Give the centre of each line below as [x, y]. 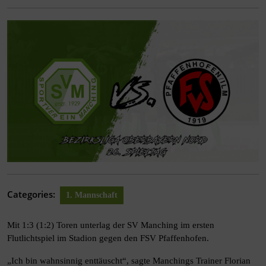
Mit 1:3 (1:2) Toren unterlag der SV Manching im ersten [111, 225]
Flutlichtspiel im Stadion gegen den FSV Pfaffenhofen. [108, 238]
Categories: [31, 194]
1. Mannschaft [92, 195]
